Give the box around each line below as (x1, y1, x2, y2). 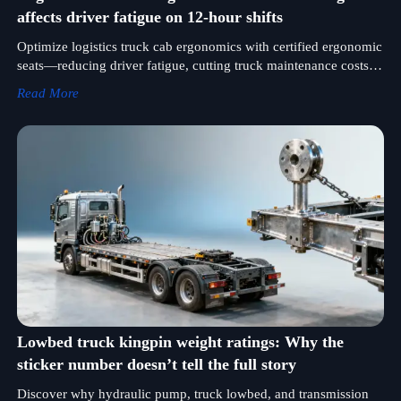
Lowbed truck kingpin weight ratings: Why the (16, 333, 344, 352)
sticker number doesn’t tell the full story (16, 355, 296, 374)
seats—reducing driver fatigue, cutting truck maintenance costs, (16, 57, 372, 73)
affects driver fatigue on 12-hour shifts (16, 7, 283, 26)
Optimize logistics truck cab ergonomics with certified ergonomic (16, 38, 382, 54)
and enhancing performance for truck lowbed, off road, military (16, 76, 372, 91)
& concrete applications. (16, 95, 153, 110)
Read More (16, 85, 79, 100)
